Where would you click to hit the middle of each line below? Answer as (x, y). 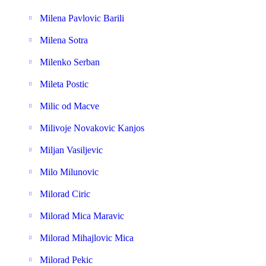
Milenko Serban (70, 62)
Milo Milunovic (69, 172)
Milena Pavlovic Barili (82, 18)
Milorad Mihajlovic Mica (87, 238)
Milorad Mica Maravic (82, 216)
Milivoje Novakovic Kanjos (92, 128)
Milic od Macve (69, 106)
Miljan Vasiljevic (71, 150)
